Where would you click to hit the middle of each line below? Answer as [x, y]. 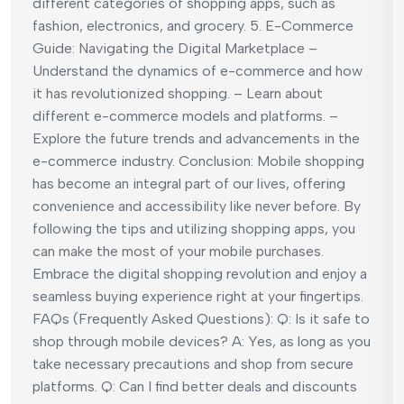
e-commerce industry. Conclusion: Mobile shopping [198, 161]
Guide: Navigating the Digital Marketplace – [175, 48]
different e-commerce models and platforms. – [185, 115]
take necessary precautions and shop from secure [193, 363]
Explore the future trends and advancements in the [196, 138]
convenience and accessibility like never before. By [197, 206]
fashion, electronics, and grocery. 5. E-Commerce [193, 25]
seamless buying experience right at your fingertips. [198, 296]
